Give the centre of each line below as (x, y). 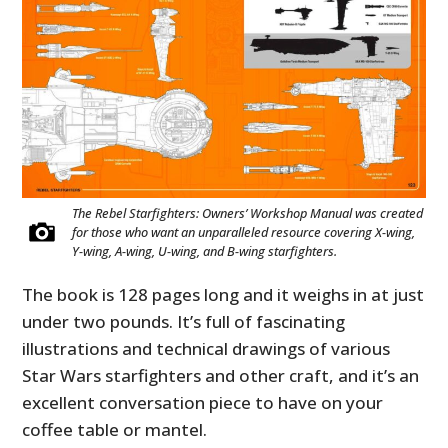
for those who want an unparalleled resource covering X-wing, (244, 231)
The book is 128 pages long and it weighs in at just (223, 294)
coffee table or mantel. (115, 429)
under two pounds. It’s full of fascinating (184, 321)
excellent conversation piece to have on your (203, 402)
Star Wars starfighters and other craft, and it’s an (221, 375)
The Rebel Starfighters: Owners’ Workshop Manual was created (248, 212)
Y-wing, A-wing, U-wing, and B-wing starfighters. (205, 250)
